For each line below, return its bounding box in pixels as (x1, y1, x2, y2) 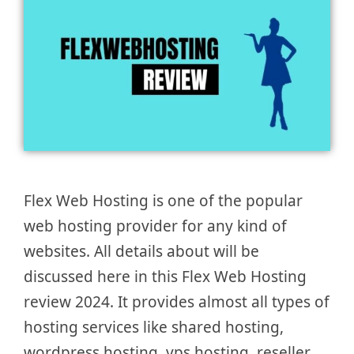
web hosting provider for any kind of (24, 216, 287, 237)
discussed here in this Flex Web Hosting (24, 266, 307, 288)
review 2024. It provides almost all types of (24, 292, 330, 313)
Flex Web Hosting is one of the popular (24, 190, 303, 212)
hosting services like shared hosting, (24, 317, 284, 338)
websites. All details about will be (24, 241, 259, 262)
